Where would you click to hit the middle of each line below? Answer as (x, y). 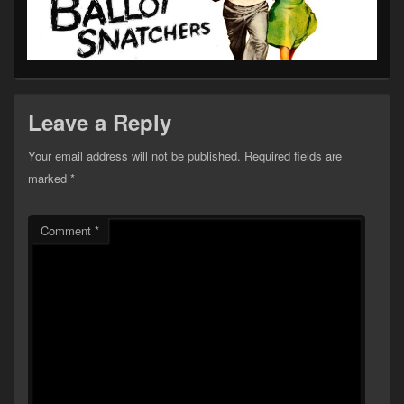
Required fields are (293, 155)
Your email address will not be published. (134, 155)
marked (49, 178)
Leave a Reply (100, 121)
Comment (68, 230)
